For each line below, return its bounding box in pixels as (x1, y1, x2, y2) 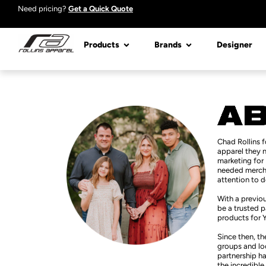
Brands (154, 40, 182, 50)
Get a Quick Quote (68, 4, 133, 13)
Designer (217, 40, 252, 50)
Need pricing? (18, 4, 68, 13)
